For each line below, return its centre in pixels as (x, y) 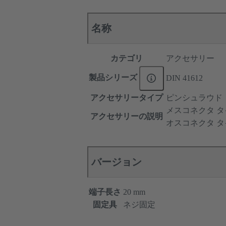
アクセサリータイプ (126, 98)
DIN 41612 (184, 78)
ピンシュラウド (194, 98)
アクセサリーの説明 (126, 117)
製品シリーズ (114, 78)
